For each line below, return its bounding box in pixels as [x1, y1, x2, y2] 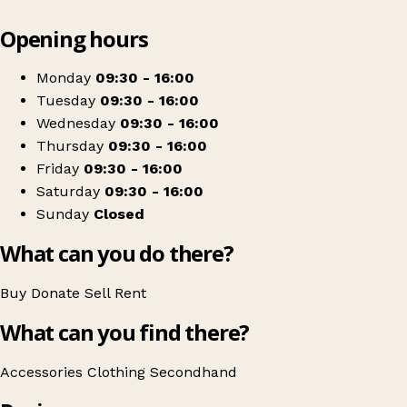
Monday [36, 69, 91, 87]
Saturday [36, 183, 100, 201]
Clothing [87, 363, 150, 382]
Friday [36, 160, 79, 178]
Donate [31, 284, 84, 303]
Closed [94, 205, 144, 223]
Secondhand [150, 363, 237, 382]
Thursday [36, 137, 104, 155]
